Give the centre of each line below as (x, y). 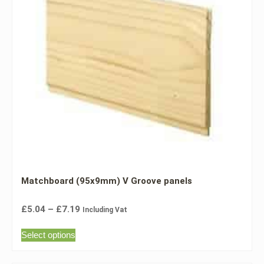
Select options (48, 235)
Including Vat (105, 209)
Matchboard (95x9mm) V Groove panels (107, 181)
